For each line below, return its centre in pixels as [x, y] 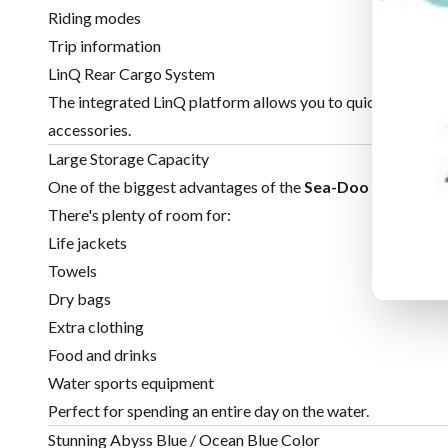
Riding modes [94, 18]
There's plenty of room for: [139, 215]
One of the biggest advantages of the [176, 187]
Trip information [104, 46]
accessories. [89, 130]
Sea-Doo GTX [355, 187]
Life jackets [87, 243]
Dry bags [79, 299]
